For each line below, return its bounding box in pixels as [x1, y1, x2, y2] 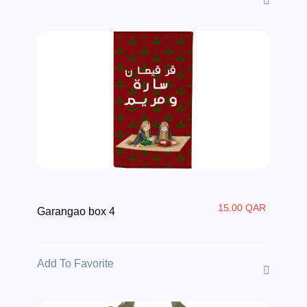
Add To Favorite [37, 257, 114, 269]
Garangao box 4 [37, 205, 116, 217]
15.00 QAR [217, 201, 266, 213]
